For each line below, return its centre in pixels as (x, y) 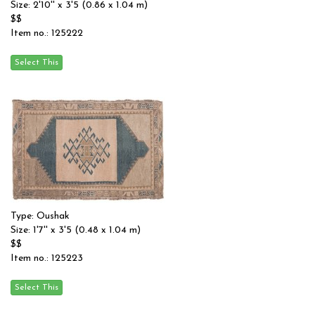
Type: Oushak (40, 216)
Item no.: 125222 (47, 33)
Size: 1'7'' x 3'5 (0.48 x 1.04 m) (76, 230)
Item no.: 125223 (47, 258)
